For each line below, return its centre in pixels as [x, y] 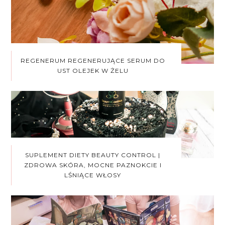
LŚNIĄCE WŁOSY [93, 175]
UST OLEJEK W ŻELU [93, 70]
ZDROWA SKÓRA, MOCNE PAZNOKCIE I [93, 165]
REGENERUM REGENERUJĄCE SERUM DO [93, 60]
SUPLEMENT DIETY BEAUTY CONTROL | [93, 155]
